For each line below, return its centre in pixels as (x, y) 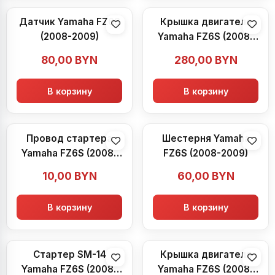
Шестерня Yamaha (206, 138)
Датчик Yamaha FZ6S (69, 21)
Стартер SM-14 (69, 255)
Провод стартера (69, 138)
